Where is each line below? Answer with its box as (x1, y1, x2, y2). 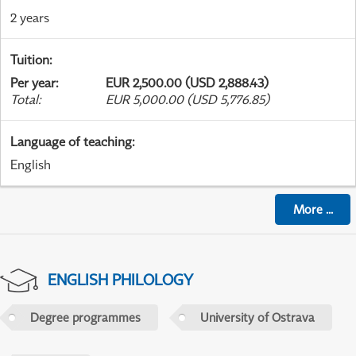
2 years (10, 10, 49, 26)
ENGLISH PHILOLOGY (47, 270, 193, 289)
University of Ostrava (199, 310, 315, 325)
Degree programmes (29, 310, 141, 325)
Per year (10, 75, 56, 91)
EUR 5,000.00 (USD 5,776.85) (106, 91, 269, 108)
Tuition (10, 52, 49, 68)
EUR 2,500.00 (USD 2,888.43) (106, 75, 269, 91)
